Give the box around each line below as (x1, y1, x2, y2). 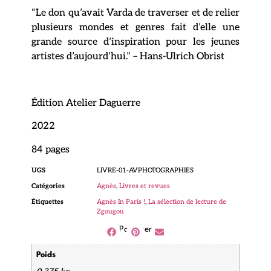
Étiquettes (31, 198, 64, 206)
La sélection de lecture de (148, 198, 226, 206)
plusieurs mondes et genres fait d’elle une (31, 22, 240, 34)
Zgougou (97, 207, 124, 216)
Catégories (31, 182, 65, 191)
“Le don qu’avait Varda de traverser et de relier (31, 7, 240, 19)
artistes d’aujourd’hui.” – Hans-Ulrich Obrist (31, 51, 224, 63)
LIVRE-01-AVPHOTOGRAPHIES (97, 166, 194, 175)
